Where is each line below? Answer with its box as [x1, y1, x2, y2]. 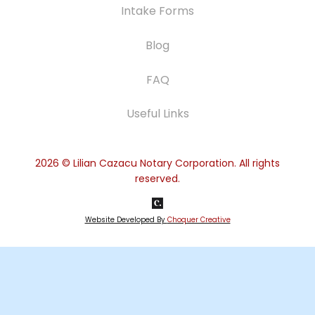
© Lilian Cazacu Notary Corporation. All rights [59, 156, 280, 171]
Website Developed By [84, 214, 167, 224]
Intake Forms [121, 3, 194, 20]
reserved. [135, 172, 180, 186]
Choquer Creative [167, 214, 231, 224]
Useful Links [126, 105, 189, 122]
